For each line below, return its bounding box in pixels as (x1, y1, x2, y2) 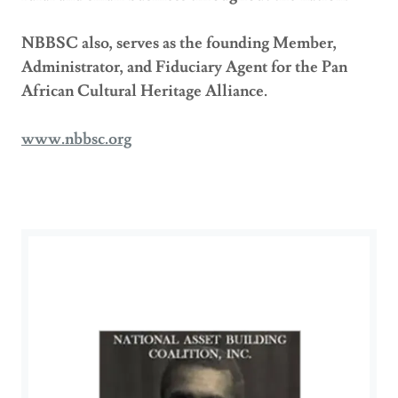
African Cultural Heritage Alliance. (21, 80, 271, 101)
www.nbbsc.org (21, 128, 131, 149)
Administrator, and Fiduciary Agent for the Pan (21, 56, 347, 77)
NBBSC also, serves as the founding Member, (21, 32, 337, 53)
